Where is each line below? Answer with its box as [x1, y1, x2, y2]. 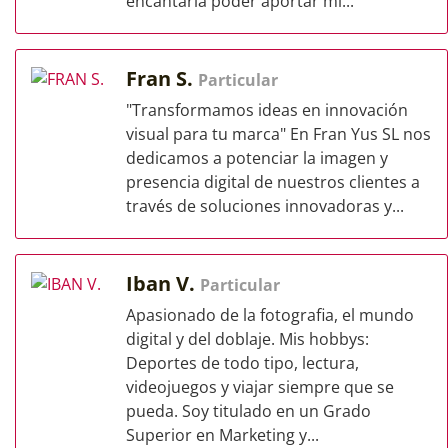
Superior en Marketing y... [126, 424, 319, 446]
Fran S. [126, 65, 198, 92]
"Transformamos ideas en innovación [126, 99, 408, 121]
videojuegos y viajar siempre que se [126, 376, 394, 398]
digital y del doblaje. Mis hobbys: [126, 328, 369, 350]
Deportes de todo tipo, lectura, [126, 352, 359, 374]
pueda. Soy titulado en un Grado [126, 400, 371, 422]
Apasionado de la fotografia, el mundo [126, 304, 414, 326]
